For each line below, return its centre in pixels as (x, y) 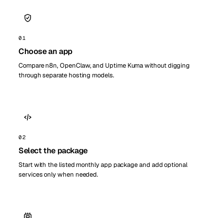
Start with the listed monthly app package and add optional (103, 165)
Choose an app (45, 52)
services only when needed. (59, 175)
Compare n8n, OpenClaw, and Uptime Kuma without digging (104, 66)
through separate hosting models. (66, 75)
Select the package (53, 151)
